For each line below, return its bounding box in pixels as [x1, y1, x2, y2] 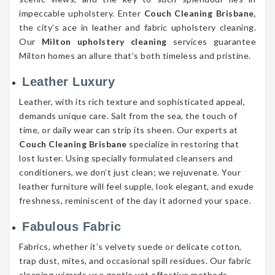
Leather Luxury [22, 75, 119, 89]
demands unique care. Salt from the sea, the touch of [19, 110, 237, 122]
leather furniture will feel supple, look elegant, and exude [19, 181, 254, 192]
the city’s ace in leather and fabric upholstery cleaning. [19, 22, 256, 33]
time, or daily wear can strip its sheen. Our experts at [19, 125, 238, 136]
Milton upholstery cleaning [41, 36, 167, 47]
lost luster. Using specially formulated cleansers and [19, 153, 233, 164]
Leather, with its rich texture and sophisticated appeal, [19, 96, 245, 107]
